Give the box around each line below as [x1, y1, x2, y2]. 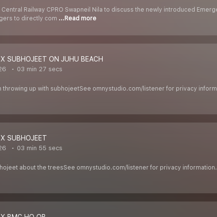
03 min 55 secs [15, 144, 62, 152]
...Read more [59, 15, 96, 22]
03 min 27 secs [15, 65, 62, 73]
